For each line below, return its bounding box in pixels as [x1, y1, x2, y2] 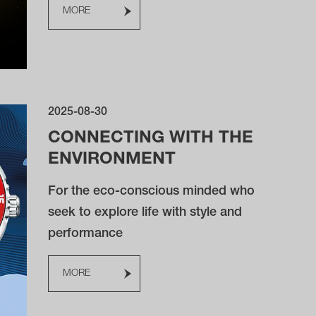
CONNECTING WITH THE [48, 130, 254, 147]
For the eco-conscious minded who [48, 186, 255, 198]
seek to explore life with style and [48, 207, 243, 219]
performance [48, 228, 123, 241]
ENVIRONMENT [48, 152, 176, 169]
